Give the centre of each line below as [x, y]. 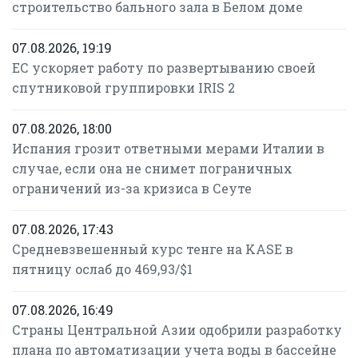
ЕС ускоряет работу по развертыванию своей [164, 68]
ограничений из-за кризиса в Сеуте [132, 188]
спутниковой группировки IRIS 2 [123, 88]
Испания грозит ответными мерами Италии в [168, 148]
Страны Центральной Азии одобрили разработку [177, 330]
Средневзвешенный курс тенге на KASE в [153, 249]
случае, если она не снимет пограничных [152, 168]
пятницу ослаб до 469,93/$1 [102, 269]
